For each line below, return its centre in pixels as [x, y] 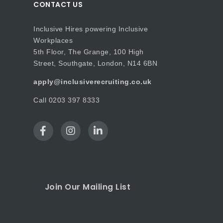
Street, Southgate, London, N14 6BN [95, 63]
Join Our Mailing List [88, 187]
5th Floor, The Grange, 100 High [89, 52]
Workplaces [53, 40]
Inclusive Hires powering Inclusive [91, 29]
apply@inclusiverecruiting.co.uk [93, 82]
